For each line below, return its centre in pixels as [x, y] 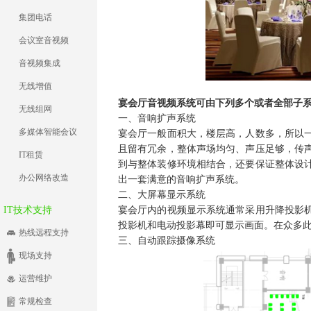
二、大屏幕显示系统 [162, 195]
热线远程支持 [44, 233]
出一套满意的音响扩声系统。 [181, 179]
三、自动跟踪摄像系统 [167, 241]
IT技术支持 [28, 210]
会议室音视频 [44, 40]
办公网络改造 [44, 178]
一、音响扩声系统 [157, 118]
